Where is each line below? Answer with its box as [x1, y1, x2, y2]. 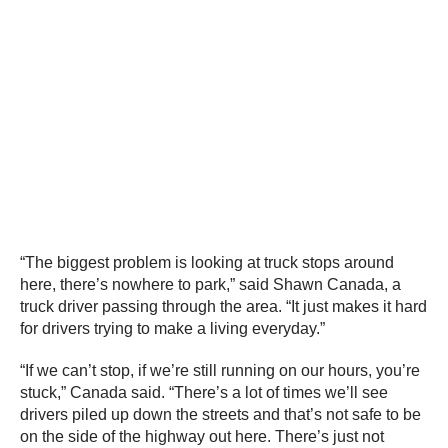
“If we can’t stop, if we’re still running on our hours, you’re [20, 361, 420, 379]
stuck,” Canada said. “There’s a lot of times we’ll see [20, 383, 388, 401]
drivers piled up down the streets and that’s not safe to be [20, 405, 421, 423]
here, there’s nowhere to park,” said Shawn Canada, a [20, 275, 401, 293]
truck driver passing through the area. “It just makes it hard [20, 297, 427, 315]
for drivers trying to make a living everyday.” [20, 319, 325, 337]
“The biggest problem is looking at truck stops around [20, 253, 394, 271]
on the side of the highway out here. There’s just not [20, 427, 384, 445]
